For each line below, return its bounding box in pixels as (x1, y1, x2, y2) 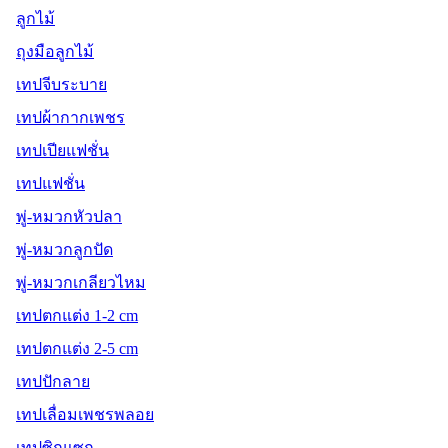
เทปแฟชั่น (16, 174, 85, 192)
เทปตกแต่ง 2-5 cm (16, 339, 138, 357)
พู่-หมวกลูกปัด (16, 240, 113, 258)
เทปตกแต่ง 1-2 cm (16, 306, 138, 324)
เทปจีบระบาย (16, 75, 107, 93)
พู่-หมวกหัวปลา (16, 207, 122, 225)
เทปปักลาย (16, 372, 90, 390)
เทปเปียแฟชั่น (16, 141, 109, 159)
